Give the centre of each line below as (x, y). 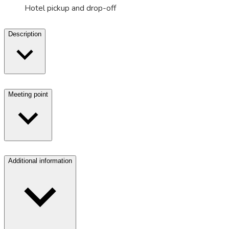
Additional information (40, 161)
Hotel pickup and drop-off (70, 8)
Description (25, 34)
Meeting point (28, 94)
